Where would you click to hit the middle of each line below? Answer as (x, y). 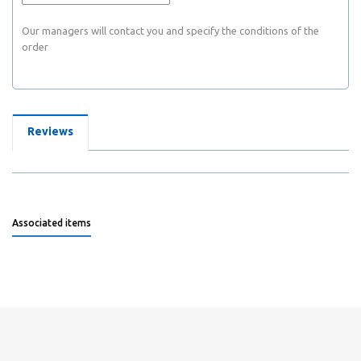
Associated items (52, 223)
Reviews (50, 131)
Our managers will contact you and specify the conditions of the (170, 31)
